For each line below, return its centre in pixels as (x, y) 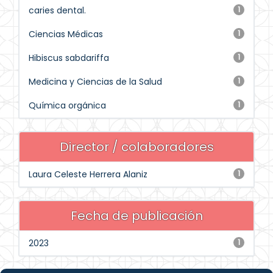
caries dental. (57, 10)
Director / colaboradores (136, 147)
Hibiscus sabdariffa (69, 58)
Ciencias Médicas (66, 34)
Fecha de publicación (136, 216)
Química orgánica (67, 105)
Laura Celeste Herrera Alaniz (88, 174)
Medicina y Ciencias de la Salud (95, 82)
